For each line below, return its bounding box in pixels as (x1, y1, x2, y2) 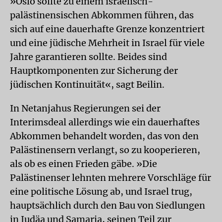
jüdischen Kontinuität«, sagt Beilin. (10, 79, 165, 90)
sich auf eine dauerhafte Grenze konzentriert (10, 23, 205, 35)
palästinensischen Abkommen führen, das (10, 9, 194, 21)
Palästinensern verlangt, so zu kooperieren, (10, 144, 200, 156)
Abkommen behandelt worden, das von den (10, 130, 199, 142)
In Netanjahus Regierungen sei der (10, 103, 161, 114)
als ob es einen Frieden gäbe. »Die (10, 158, 157, 169)
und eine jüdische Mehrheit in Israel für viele (10, 37, 205, 49)
